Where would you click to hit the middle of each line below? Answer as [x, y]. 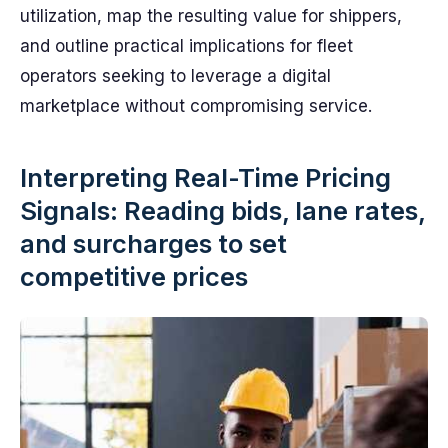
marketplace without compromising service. [196, 106]
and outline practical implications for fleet [186, 46]
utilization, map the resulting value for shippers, [211, 16]
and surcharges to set [153, 243]
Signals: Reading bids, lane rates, [222, 210]
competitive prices [134, 276]
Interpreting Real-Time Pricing [205, 177]
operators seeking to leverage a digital [175, 76]
